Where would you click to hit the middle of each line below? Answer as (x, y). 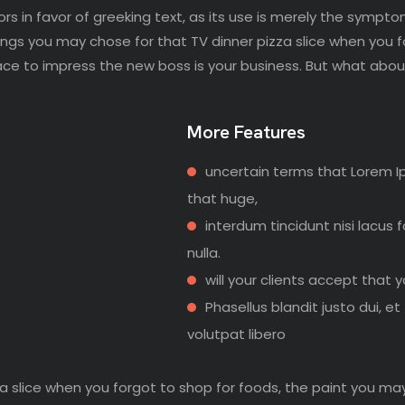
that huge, (222, 198)
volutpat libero (236, 334)
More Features (246, 132)
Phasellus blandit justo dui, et (302, 307)
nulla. (203, 253)
